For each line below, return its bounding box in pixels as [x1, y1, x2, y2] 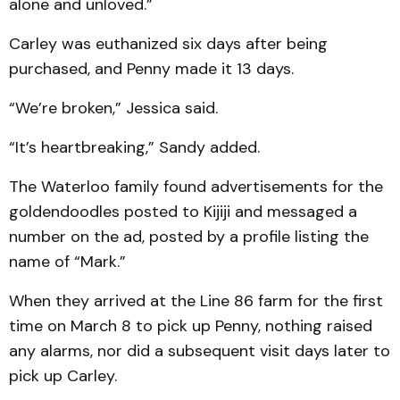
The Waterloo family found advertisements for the [9, 176, 383, 197]
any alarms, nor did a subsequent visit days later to [9, 340, 390, 362]
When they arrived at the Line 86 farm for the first [9, 290, 383, 312]
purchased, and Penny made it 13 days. [9, 58, 294, 79]
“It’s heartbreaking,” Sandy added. [9, 137, 260, 158]
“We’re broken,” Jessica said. [9, 97, 218, 119]
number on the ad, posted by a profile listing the [9, 226, 369, 247]
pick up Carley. [9, 365, 117, 387]
